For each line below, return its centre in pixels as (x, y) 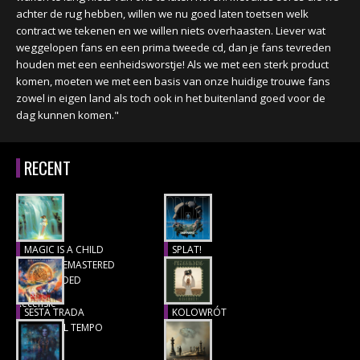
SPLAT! (186, 250)
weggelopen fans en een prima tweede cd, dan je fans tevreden (174, 47)
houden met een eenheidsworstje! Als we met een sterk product (172, 64)
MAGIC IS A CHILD (64, 250)
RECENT (47, 168)
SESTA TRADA (54, 312)
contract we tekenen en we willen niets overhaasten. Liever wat (171, 31)
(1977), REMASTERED (70, 265)
